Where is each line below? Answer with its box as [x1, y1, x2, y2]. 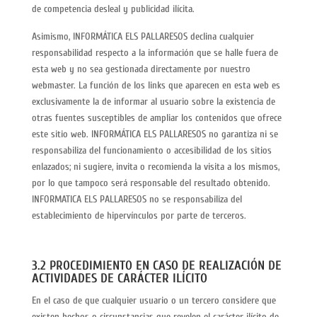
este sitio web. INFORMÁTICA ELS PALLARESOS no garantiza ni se [31, 128, 278, 140]
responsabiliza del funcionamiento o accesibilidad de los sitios [31, 144, 272, 156]
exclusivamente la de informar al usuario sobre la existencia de [31, 96, 275, 108]
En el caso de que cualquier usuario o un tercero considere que [31, 294, 276, 306]
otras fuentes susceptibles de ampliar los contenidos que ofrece [31, 112, 282, 124]
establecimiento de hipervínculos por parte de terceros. [31, 209, 246, 221]
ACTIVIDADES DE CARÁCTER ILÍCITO [31, 271, 207, 286]
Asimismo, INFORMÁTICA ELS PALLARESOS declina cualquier [31, 30, 254, 42]
